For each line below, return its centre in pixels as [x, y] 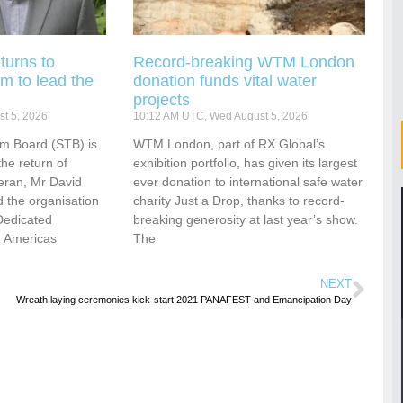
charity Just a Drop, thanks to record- [239, 200]
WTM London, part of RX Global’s [229, 143]
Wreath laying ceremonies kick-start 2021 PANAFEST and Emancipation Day [184, 299]
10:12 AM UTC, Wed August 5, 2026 [221, 116]
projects [164, 99]
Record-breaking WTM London [244, 62]
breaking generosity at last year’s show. [246, 219]
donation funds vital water [225, 81]
